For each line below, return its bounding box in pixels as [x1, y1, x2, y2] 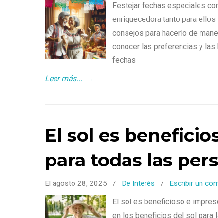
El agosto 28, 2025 [45, 179, 109, 188]
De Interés [122, 179, 155, 188]
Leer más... [45, 74, 82, 84]
